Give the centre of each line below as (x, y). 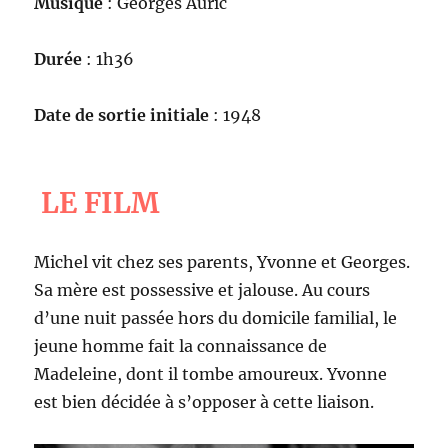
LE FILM (100, 202)
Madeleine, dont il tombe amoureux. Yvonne (211, 374)
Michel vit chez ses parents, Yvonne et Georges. (222, 262)
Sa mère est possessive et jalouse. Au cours (202, 290)
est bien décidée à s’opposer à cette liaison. (204, 402)
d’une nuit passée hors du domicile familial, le (216, 318)
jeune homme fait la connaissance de (181, 346)
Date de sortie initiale (122, 115)
